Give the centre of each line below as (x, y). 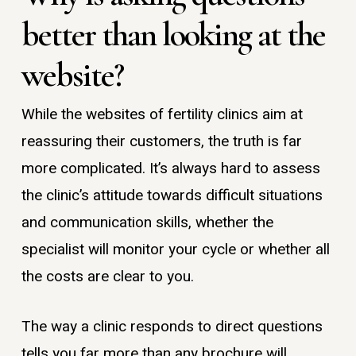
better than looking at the (173, 35)
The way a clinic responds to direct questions (172, 326)
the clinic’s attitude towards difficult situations (172, 196)
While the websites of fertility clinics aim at (162, 115)
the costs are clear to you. (107, 277)
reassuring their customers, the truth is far (161, 142)
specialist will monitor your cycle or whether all (175, 250)
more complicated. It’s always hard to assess (170, 169)
